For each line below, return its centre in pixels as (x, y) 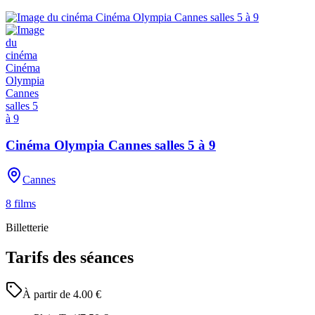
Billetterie (27, 227)
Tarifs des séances (70, 257)
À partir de (46, 294)
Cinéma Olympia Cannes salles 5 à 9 (111, 146)
